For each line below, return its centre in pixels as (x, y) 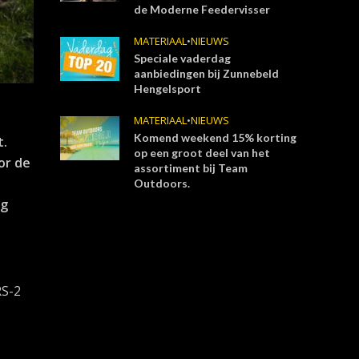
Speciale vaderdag (183, 58)
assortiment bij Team (191, 168)
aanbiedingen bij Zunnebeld (207, 73)
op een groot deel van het (202, 153)
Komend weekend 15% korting (216, 137)
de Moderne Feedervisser (202, 9)
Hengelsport (168, 89)
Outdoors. (162, 183)
